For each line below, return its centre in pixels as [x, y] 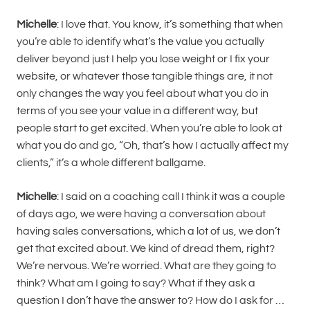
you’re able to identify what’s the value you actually [140, 42]
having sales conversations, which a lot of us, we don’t [148, 231]
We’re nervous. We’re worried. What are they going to [146, 266]
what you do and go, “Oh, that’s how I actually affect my [153, 145]
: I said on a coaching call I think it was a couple [171, 197]
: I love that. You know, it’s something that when [170, 24]
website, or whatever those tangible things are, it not [145, 76]
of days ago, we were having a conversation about [141, 214]
